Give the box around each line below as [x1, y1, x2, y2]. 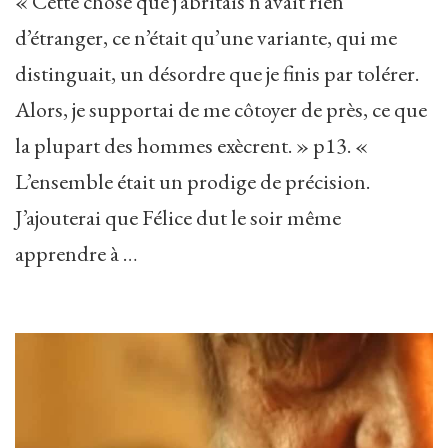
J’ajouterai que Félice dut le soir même [15, 202, 341, 232]
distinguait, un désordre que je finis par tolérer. [15, 58, 419, 88]
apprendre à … [15, 238, 138, 268]
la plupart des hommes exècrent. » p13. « [15, 130, 368, 160]
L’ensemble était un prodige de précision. [15, 166, 370, 196]
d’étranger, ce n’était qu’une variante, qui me [15, 22, 397, 52]
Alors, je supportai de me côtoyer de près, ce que [15, 94, 427, 124]
